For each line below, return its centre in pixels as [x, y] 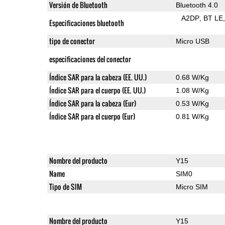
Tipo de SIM [65, 186]
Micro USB [192, 41]
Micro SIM [192, 187]
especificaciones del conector [90, 59]
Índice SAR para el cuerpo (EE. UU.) [97, 90]
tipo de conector [72, 41]
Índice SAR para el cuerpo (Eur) [108, 116]
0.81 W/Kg [192, 116]
